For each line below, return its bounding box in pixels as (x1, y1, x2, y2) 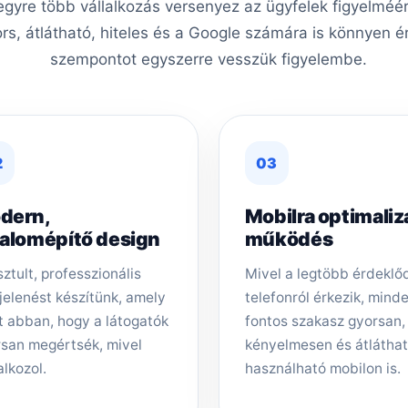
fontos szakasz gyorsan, (244, 311, 405, 330)
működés (244, 227, 333, 250)
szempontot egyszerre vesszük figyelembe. (49, 49, 367, 68)
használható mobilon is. (244, 359, 401, 377)
